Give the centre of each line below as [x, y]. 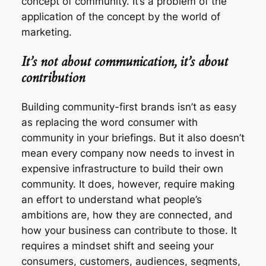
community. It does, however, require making [128, 184]
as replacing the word [74, 123]
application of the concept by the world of [121, 16]
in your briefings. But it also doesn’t [159, 138]
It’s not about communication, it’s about [124, 61]
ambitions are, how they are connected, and [127, 215]
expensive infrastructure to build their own [122, 169]
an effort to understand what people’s [111, 200]
